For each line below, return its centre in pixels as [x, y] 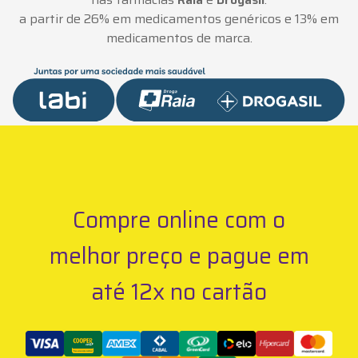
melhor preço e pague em [179, 256]
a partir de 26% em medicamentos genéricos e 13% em [179, 18]
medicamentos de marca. [179, 38]
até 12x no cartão [179, 292]
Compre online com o [179, 220]
